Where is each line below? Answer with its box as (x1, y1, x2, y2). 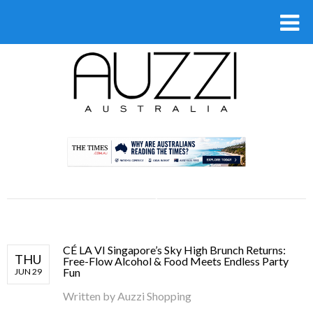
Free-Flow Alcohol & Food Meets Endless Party (63, 254, 289, 268)
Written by (63, 289, 117, 303)
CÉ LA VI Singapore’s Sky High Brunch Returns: (63, 242, 286, 256)
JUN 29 (15, 265, 42, 277)
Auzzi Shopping (117, 289, 191, 303)
